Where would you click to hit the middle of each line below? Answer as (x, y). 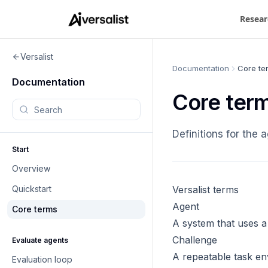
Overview (31, 168)
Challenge (195, 240)
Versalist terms (205, 190)
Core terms (35, 209)
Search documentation (63, 105)
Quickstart (32, 189)
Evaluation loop (42, 259)
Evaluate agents (40, 240)
